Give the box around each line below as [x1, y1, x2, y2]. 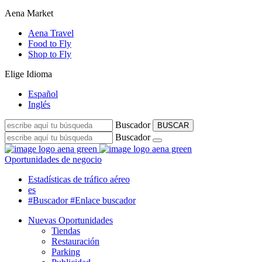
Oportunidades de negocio [5, 154, 102, 164]
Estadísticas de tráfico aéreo [28, 174, 130, 184]
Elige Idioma [5, 69, 52, 79]
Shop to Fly [28, 49, 71, 59]
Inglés [28, 99, 50, 109]
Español [28, 89, 58, 99]
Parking [51, 247, 80, 257]
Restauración [51, 236, 99, 246]
